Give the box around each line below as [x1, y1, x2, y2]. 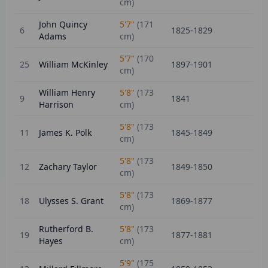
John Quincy [39, 19, 87, 30]
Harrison [39, 99, 74, 110]
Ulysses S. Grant [39, 195, 103, 206]
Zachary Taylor [39, 161, 97, 172]
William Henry [39, 87, 95, 98]
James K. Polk [39, 127, 92, 138]
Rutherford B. [39, 223, 93, 234]
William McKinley [39, 59, 108, 70]
